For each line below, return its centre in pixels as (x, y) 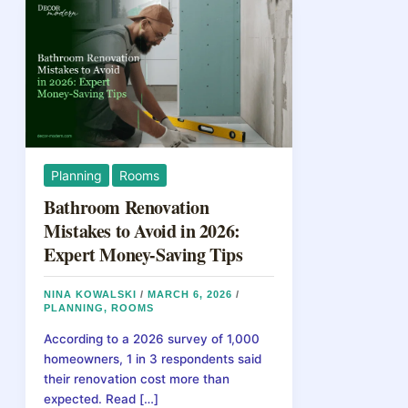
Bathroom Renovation (127, 207)
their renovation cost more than (137, 379)
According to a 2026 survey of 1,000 (152, 339)
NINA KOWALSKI (92, 294)
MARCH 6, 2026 (192, 294)
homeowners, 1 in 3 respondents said (153, 359)
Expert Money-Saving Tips (143, 254)
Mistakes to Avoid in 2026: (142, 230)
